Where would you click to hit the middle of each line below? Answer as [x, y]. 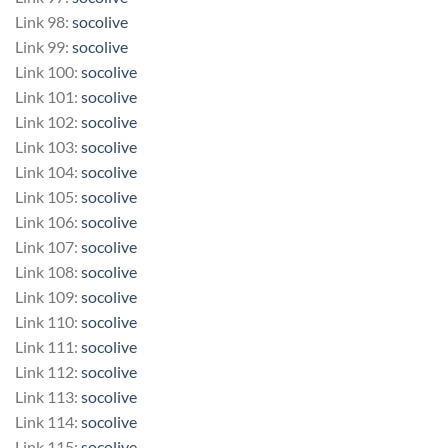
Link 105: [48, 196]
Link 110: [48, 321]
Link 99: [43, 46]
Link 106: [48, 221]
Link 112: [48, 371]
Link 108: [48, 271]
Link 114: [48, 421]
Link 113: [48, 396]
